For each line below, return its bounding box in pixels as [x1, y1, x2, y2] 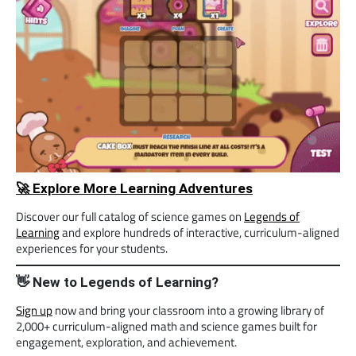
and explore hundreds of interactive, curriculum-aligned [60, 222, 339, 242]
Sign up [16, 300, 52, 319]
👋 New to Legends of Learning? [16, 273, 219, 290]
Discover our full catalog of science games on [16, 207, 244, 226]
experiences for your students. [16, 238, 168, 257]
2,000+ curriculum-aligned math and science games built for [16, 316, 317, 335]
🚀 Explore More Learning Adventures [16, 180, 253, 196]
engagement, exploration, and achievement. [16, 332, 237, 351]
